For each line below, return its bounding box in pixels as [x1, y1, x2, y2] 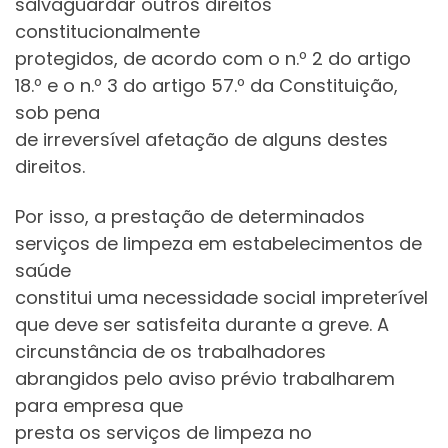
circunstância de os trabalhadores [15, 338, 326, 364]
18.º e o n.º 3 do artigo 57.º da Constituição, [15, 73, 398, 99]
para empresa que [15, 392, 183, 418]
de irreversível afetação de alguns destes [15, 127, 388, 153]
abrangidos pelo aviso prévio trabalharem [15, 365, 395, 391]
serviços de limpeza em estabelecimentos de [15, 230, 422, 256]
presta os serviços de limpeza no [15, 419, 312, 445]
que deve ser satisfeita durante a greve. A [15, 311, 389, 337]
